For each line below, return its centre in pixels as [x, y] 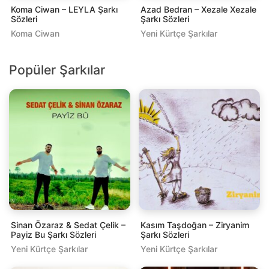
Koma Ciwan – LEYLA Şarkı [64, 9]
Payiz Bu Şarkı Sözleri [53, 234]
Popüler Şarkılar [57, 69]
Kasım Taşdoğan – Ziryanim [195, 225]
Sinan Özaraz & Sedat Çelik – [68, 225]
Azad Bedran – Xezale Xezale [198, 9]
